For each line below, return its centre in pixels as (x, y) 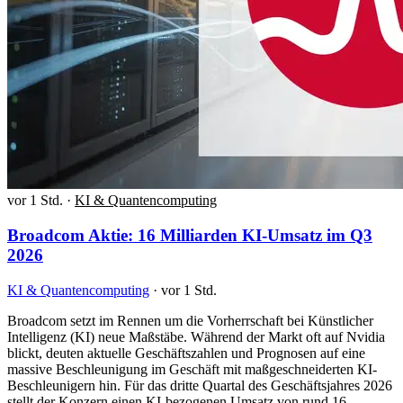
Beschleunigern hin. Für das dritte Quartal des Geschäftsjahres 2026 (200, 385)
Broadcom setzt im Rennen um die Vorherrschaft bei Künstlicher (190, 320)
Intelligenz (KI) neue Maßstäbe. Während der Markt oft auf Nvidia (196, 336)
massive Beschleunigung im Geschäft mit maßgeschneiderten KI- (192, 369)
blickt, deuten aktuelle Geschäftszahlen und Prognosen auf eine (186, 353)
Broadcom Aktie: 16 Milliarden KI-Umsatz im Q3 (190, 236)
